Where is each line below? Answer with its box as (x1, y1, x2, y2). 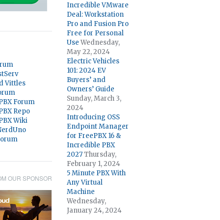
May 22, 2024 (67, 48, 110, 56)
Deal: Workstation (67, 10, 124, 19)
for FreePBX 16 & (67, 132, 121, 140)
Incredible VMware (67, 1, 129, 9)
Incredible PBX (67, 141, 115, 149)
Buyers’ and (67, 76, 106, 84)
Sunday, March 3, (67, 94, 121, 103)
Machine (67, 188, 95, 196)
